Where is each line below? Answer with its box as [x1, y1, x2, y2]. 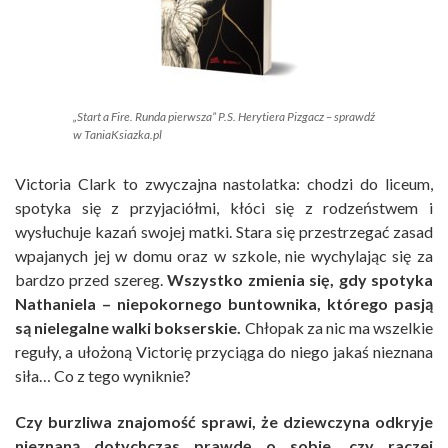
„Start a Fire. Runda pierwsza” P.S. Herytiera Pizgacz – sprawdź [73, 109, 375, 125]
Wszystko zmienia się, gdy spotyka [167, 270, 434, 290]
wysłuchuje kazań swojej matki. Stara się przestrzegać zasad [15, 222, 433, 242]
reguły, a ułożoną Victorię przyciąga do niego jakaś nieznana [15, 342, 433, 362]
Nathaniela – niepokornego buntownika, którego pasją [15, 294, 433, 314]
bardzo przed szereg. [15, 270, 168, 290]
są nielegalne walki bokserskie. [15, 318, 242, 338]
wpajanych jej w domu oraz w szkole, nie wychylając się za [15, 246, 433, 266]
